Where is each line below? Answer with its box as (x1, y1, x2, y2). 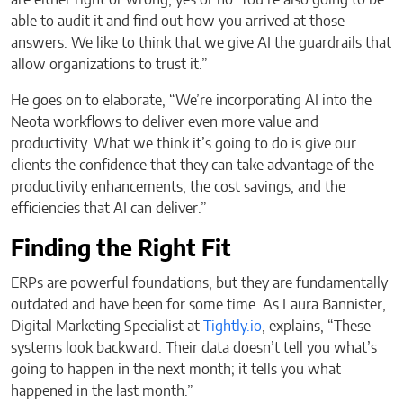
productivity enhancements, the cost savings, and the (11, 179, 345, 194)
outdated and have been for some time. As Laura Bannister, (11, 297, 386, 312)
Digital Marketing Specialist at (11, 318, 203, 334)
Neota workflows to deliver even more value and (11, 114, 318, 130)
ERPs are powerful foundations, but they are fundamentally (11, 275, 388, 291)
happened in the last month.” (11, 383, 193, 399)
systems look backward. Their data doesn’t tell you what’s (11, 340, 377, 355)
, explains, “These (262, 318, 371, 334)
